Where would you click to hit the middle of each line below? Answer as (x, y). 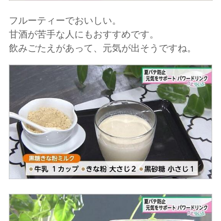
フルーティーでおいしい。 (65, 20)
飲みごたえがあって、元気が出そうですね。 (102, 48)
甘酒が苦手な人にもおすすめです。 (84, 34)
